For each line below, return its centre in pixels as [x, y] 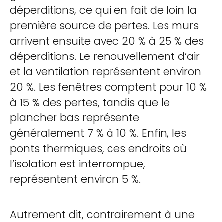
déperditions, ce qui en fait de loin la [103, 10]
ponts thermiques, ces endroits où [98, 148]
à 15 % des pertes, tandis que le [90, 102]
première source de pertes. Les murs [104, 26]
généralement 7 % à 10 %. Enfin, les [98, 133]
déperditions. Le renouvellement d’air [105, 56]
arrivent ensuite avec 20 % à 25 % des [107, 41]
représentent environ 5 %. [75, 179]
